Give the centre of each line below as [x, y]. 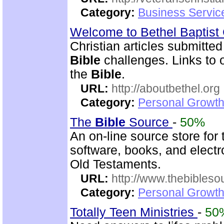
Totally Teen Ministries [134, 212]
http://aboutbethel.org [166, 88]
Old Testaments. [115, 164]
